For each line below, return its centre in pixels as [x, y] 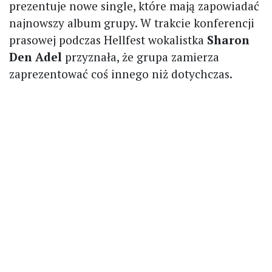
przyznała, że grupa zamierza [142, 57]
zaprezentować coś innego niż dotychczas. [121, 74]
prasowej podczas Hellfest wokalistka [108, 40]
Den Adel [37, 57]
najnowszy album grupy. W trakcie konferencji [132, 23]
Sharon [228, 40]
